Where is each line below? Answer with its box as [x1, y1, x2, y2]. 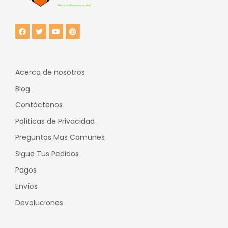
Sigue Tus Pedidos [15, 149, 79, 159]
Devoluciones [15, 197, 63, 208]
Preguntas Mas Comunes [15, 132, 105, 143]
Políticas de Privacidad [15, 116, 95, 127]
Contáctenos [15, 100, 63, 110]
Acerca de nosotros [15, 67, 85, 78]
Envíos [15, 181, 38, 192]
